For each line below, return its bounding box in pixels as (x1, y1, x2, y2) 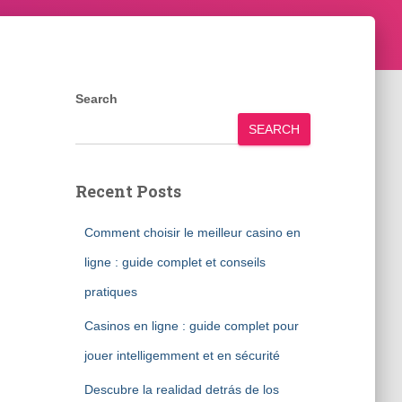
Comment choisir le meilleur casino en (83, 225, 301, 240)
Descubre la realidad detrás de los (83, 382, 279, 397)
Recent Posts (74, 180, 181, 202)
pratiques (83, 284, 137, 299)
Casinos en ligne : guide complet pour (83, 319, 299, 333)
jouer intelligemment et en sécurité (83, 348, 280, 363)
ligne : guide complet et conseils (83, 255, 266, 269)
